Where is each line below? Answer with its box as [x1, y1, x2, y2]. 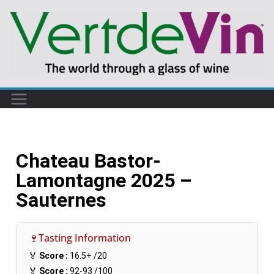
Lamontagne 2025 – [16, 168, 192, 192]
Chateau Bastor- [16, 149, 161, 172]
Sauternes [16, 188, 106, 212]
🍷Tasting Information [29, 231, 131, 245]
